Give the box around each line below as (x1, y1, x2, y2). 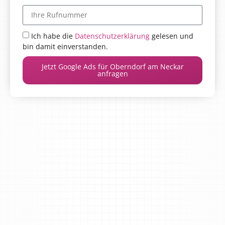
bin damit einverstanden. (23, 42, 108, 52)
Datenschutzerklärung (75, 31, 150, 41)
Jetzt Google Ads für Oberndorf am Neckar (41, 62, 184, 72)
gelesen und (150, 31, 193, 41)
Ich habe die (31, 31, 75, 41)
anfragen (97, 69, 128, 79)
